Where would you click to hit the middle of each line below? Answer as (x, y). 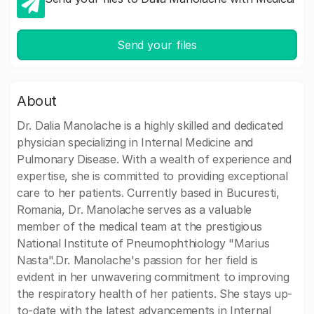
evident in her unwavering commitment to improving (153, 277)
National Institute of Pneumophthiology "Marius (143, 243)
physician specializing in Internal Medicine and (135, 142)
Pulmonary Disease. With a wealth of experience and (155, 159)
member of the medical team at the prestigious (139, 226)
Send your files (157, 45)
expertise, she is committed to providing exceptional (152, 176)
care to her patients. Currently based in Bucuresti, (148, 193)
